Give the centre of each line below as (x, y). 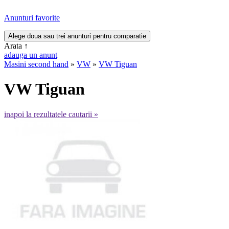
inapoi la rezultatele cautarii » (51, 114)
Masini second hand (36, 64)
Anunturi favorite (32, 18)
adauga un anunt (31, 55)
